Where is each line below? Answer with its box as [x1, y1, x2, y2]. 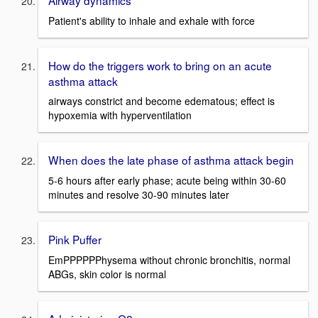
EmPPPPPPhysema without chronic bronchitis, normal [48, 252, 290, 267]
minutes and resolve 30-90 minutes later [48, 187, 229, 202]
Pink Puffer [48, 231, 102, 248]
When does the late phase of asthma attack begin [48, 152, 294, 168]
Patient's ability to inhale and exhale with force [48, 13, 255, 28]
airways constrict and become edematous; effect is [48, 94, 275, 109]
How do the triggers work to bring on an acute [48, 57, 272, 73]
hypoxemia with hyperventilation [48, 108, 192, 123]
